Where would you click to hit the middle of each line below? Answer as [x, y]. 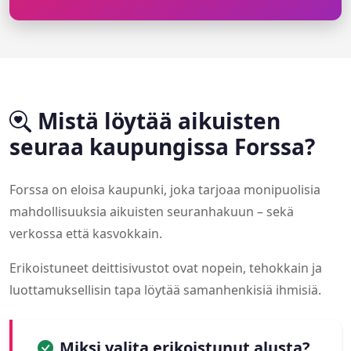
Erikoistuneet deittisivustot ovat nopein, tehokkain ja [166, 268]
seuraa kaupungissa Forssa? [162, 147]
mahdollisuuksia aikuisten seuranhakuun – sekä [152, 212]
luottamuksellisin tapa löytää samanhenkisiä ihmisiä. [165, 290]
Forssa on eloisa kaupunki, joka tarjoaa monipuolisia [165, 190]
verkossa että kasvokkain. [86, 234]
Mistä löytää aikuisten [159, 121]
